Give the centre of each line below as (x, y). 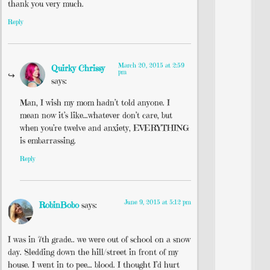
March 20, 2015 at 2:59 (151, 65)
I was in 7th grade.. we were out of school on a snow (99, 239)
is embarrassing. (48, 140)
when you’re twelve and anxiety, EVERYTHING (105, 127)
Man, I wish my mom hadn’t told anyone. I (95, 102)
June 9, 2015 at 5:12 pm (158, 202)
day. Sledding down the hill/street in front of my (93, 252)
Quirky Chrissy (78, 68)
